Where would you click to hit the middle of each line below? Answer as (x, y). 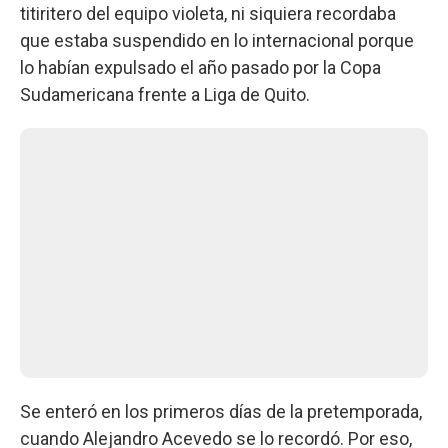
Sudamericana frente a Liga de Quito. (165, 94)
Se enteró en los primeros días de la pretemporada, (221, 411)
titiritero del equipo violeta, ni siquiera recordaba (208, 13)
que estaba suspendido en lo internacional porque (217, 40)
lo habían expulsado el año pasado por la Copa (200, 67)
